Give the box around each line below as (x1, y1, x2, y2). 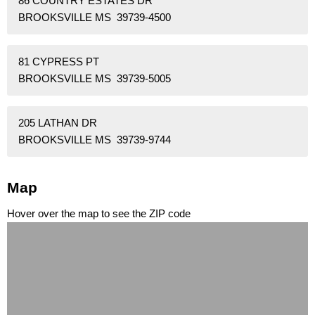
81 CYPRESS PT (18, 55, 99, 67)
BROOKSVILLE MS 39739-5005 (18, 72, 171, 84)
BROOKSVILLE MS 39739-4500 (18, 11, 171, 23)
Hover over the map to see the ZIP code (7, 207, 191, 220)
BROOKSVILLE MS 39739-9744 (18, 133, 171, 146)
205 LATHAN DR (18, 116, 97, 129)
